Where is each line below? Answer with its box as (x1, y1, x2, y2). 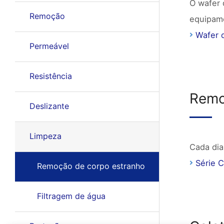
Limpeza (29, 131, 61, 141)
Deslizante (29, 101, 69, 111)
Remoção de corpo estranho (36, 161, 145, 171)
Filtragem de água (36, 191, 105, 201)
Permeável (29, 41, 69, 51)
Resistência (29, 71, 72, 81)
